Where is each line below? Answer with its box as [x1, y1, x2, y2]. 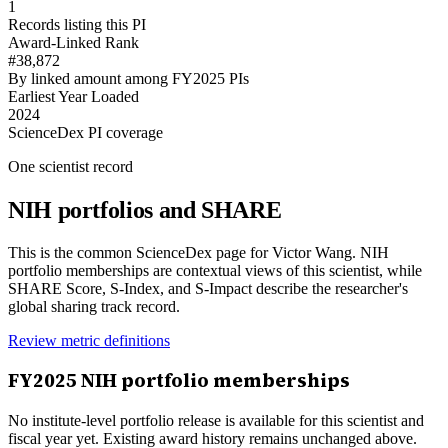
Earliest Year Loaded [8, 87, 139, 105]
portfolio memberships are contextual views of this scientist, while [8, 261, 422, 279]
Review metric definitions [8, 331, 170, 349]
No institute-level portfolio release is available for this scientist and [8, 411, 424, 429]
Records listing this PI [8, 15, 146, 33]
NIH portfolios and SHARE [8, 196, 282, 223]
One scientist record [8, 157, 133, 175]
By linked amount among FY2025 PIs [8, 69, 249, 87]
